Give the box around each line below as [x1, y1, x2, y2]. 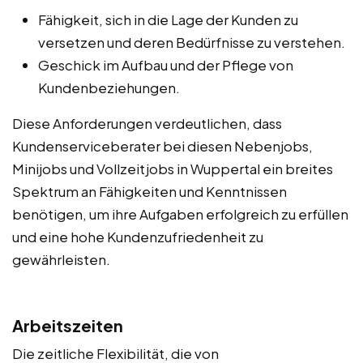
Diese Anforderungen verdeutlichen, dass [12, 114, 282, 133]
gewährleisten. [12, 250, 110, 269]
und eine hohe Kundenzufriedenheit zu [12, 228, 263, 246]
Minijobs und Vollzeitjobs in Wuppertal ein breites [12, 160, 333, 178]
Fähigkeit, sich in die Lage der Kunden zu [38, 11, 298, 29]
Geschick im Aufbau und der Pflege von [38, 56, 293, 75]
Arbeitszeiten [12, 315, 123, 336]
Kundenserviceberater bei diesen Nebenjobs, [12, 137, 313, 156]
